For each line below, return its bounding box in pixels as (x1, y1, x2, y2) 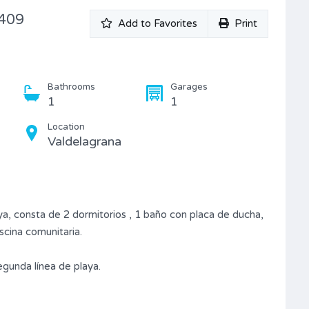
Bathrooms (48, 81, 95, 93)
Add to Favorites (118, 17, 197, 30)
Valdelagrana (48, 134, 121, 150)
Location (48, 121, 85, 133)
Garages (170, 81, 208, 93)
